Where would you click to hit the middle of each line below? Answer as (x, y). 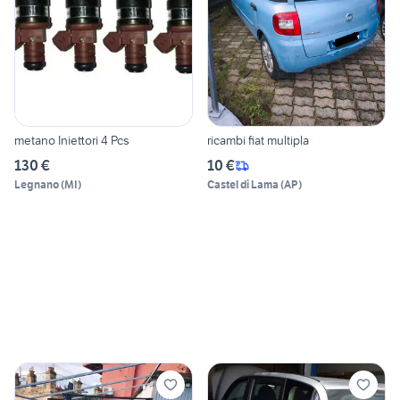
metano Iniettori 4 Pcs (94, 141)
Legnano (37, 185)
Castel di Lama (243, 185)
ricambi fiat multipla (258, 141)
